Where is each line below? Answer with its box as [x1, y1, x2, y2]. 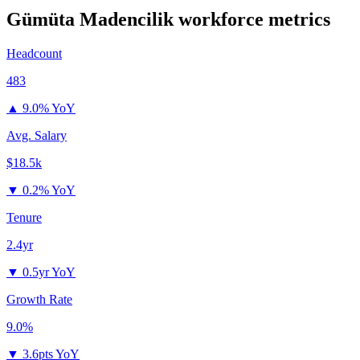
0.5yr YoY [22, 265, 76, 280]
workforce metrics [174, 9, 330, 31]
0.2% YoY [22, 183, 76, 198]
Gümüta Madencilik [6, 9, 174, 31]
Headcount [6, 47, 62, 61]
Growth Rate [6, 292, 72, 307]
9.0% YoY [22, 101, 76, 116]
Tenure [6, 211, 42, 225]
